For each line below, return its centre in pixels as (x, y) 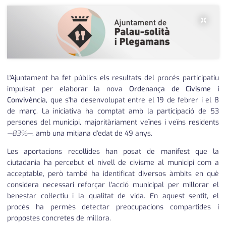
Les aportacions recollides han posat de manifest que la (113, 152)
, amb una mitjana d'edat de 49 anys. (92, 134)
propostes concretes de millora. (59, 218)
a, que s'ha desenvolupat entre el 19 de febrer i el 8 (130, 100)
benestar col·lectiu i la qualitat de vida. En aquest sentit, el (113, 196)
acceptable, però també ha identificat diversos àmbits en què (113, 174)
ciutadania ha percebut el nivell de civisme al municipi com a (113, 163)
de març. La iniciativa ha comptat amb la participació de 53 (113, 111)
